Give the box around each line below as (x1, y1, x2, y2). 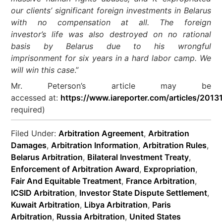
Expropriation (144, 164, 196, 174)
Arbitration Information (51, 140, 139, 150)
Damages (11, 140, 47, 150)
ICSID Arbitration (11, 188, 75, 198)
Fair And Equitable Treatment (11, 176, 122, 186)
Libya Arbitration (84, 200, 148, 210)
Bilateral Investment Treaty (87, 152, 189, 162)
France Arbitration (126, 176, 195, 186)
